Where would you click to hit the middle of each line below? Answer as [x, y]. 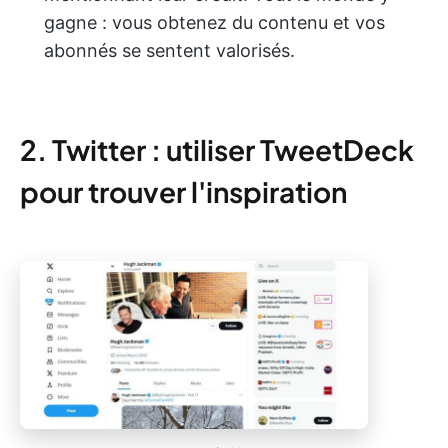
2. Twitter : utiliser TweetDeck [217, 150]
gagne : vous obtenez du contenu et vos [214, 23]
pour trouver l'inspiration [183, 192]
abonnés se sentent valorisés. [169, 51]
